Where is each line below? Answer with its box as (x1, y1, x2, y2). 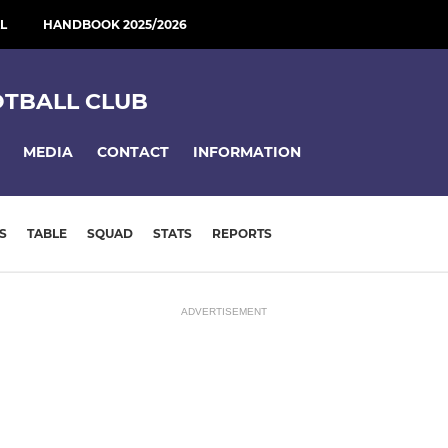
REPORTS (212, 226, 272, 242)
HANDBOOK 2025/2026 (43, 17, 187, 32)
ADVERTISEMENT (181, 305, 267, 317)
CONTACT (97, 142, 169, 161)
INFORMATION (193, 142, 301, 161)
